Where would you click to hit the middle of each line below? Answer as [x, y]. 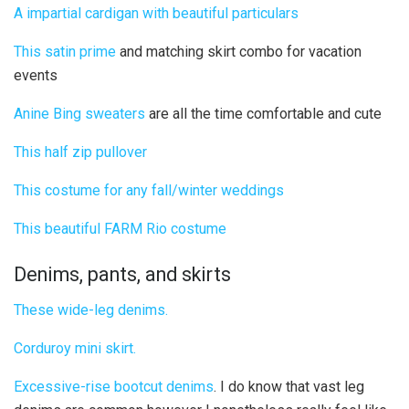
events [36, 76]
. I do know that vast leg [289, 386]
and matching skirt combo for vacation [239, 52]
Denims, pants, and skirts [122, 275]
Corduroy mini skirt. [75, 348]
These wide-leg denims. [91, 309]
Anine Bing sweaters [79, 114]
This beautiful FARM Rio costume [120, 229]
